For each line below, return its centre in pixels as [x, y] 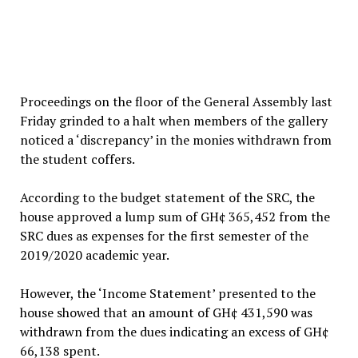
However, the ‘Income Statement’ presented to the [167, 293]
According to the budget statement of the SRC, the [167, 197]
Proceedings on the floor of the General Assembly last [176, 101]
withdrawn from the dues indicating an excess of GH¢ [174, 331]
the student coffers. [77, 159]
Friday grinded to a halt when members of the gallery [173, 120]
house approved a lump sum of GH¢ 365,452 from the [175, 216]
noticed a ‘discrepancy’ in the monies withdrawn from [175, 139]
